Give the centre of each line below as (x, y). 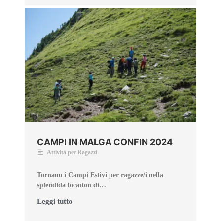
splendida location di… (72, 185)
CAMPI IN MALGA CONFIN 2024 (105, 142)
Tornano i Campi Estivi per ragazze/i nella (100, 175)
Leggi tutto (55, 201)
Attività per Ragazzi (72, 152)
